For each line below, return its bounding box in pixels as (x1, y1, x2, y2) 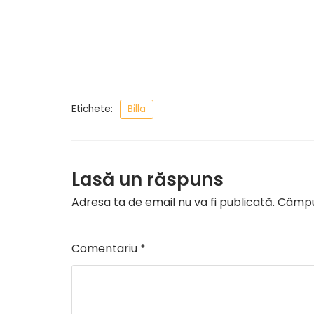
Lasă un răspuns (71, 167, 224, 192)
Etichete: (71, 102, 113, 116)
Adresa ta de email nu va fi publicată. (71, 194, 275, 210)
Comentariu (71, 240, 140, 257)
